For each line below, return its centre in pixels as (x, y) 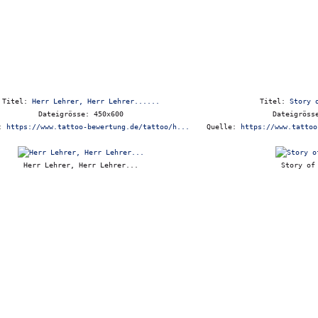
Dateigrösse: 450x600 (81, 114)
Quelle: (224, 127)
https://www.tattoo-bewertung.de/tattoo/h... (98, 127)
